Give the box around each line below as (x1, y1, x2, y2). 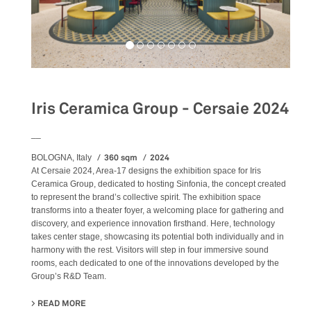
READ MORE (37, 297, 86, 309)
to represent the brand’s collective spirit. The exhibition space (31, 192, 261, 202)
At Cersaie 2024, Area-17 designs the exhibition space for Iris (31, 165, 261, 176)
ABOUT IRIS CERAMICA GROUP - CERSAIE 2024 (86, 297, 273, 309)
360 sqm (104, 151, 137, 163)
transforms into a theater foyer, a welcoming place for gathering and (31, 205, 284, 215)
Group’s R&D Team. (31, 271, 106, 281)
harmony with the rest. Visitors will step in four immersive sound (31, 244, 269, 255)
